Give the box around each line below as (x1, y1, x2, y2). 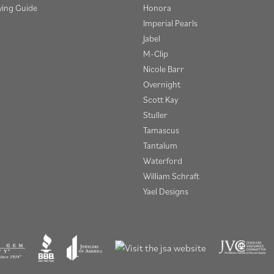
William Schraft (143, 169, 199, 182)
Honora (143, 1, 171, 13)
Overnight (143, 78, 180, 90)
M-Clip (143, 47, 168, 59)
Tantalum (143, 139, 177, 151)
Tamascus (143, 124, 179, 136)
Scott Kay (143, 93, 178, 105)
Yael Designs (143, 185, 188, 197)
